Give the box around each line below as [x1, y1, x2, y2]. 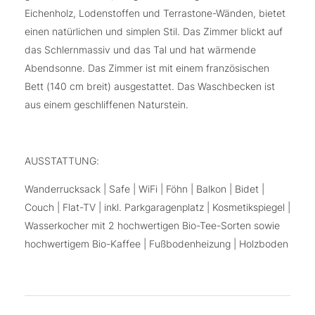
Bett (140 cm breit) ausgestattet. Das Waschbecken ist [25, 79, 275, 92]
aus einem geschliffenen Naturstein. [25, 98, 188, 110]
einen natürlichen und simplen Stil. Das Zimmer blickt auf [25, 25, 283, 37]
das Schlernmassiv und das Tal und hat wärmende [25, 43, 256, 56]
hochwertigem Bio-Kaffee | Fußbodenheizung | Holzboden [25, 237, 288, 250]
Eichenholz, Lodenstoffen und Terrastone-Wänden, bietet [25, 6, 285, 19]
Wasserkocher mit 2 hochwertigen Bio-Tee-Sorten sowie [25, 219, 280, 231]
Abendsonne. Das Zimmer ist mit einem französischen [25, 61, 269, 74]
